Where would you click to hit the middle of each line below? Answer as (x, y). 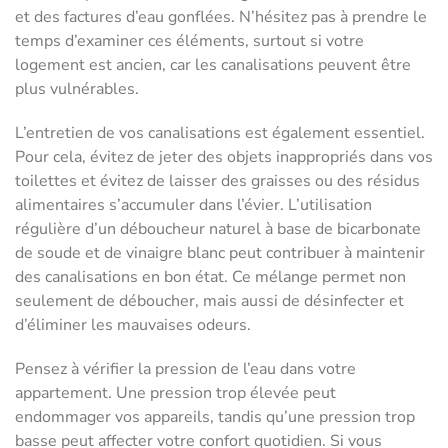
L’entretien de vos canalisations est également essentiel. (220, 133)
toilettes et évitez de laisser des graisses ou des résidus (217, 181)
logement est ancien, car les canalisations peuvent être (213, 65)
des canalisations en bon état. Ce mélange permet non (210, 277)
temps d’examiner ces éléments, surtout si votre (189, 41)
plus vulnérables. (77, 89)
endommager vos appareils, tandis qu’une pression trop (215, 417)
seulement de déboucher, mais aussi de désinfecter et (209, 301)
